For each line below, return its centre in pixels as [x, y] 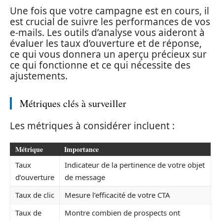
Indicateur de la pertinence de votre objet [135, 165]
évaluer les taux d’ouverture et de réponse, [106, 43]
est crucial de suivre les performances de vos [110, 21]
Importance [81, 149]
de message [85, 177]
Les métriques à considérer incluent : [92, 126]
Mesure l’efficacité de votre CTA [117, 195]
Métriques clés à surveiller [73, 103]
